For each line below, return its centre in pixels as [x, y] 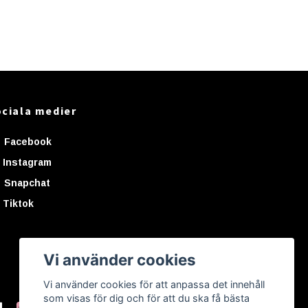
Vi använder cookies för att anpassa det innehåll [154, 285]
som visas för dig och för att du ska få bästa [147, 298]
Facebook [26, 141]
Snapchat [26, 183]
